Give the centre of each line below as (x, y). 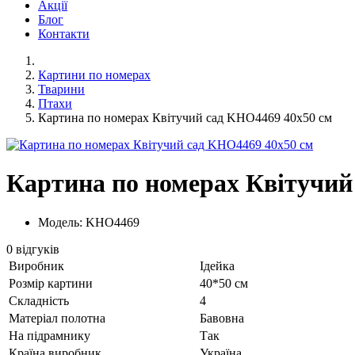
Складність (39, 300)
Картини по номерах (94, 75)
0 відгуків (33, 249)
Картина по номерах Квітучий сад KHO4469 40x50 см (185, 118)
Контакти (64, 34)
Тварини (61, 89)
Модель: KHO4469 (89, 222)
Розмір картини (51, 283)
